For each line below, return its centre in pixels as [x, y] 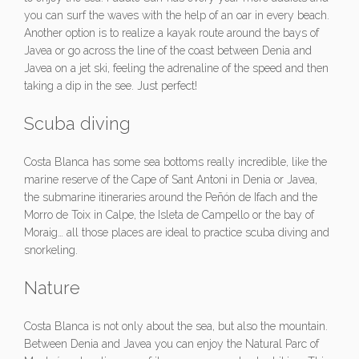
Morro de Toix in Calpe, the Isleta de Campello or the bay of [169, 215]
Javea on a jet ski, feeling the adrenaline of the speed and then [176, 69]
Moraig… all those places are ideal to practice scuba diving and [177, 233]
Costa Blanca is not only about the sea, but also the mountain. [176, 327]
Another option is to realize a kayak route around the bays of [171, 33]
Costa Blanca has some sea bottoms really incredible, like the [175, 162]
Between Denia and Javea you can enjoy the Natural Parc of [171, 344]
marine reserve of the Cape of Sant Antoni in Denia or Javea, [171, 180]
